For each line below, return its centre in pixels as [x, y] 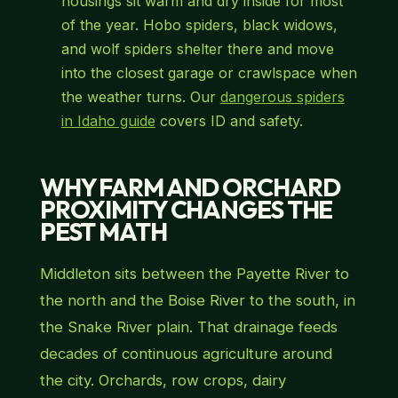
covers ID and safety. [229, 121]
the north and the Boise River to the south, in [197, 301]
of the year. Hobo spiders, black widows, [199, 25]
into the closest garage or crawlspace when [209, 73]
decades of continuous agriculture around [186, 354]
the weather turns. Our [140, 97]
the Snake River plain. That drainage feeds [188, 327]
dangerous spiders [282, 97]
